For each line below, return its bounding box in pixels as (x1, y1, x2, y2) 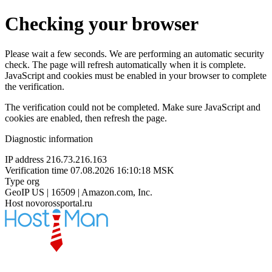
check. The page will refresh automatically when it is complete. (5, 59, 246, 70)
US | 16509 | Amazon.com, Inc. (32, 186, 152, 197)
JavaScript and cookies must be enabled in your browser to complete (5, 70, 267, 81)
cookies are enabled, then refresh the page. (5, 112, 167, 123)
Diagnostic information (5, 133, 93, 144)
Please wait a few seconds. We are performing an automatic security (5, 48, 264, 59)
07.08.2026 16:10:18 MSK (70, 165, 174, 175)
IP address (5, 154, 44, 165)
